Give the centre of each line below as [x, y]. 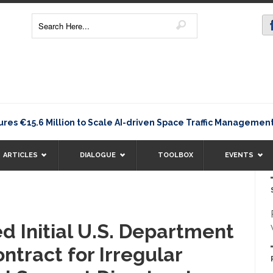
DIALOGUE [98, 155]
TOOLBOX [176, 155]
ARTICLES [21, 155]
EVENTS [239, 155]
